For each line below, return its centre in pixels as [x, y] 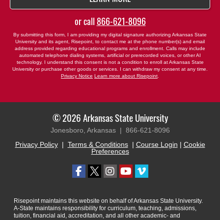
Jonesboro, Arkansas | [88, 130]
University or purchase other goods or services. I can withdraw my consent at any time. [110, 69]
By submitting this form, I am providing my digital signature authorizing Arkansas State [110, 35]
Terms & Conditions [98, 145]
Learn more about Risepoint [126, 76]
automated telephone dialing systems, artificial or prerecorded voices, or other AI [110, 55]
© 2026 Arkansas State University [110, 118]
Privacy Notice [77, 76]
